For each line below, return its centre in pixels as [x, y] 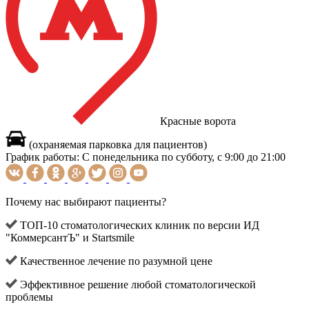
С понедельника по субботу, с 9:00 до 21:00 [182, 157]
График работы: [42, 157]
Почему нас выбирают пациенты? [86, 202]
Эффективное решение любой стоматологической [137, 285]
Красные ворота [197, 121]
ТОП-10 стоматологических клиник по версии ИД [138, 226]
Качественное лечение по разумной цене [115, 261]
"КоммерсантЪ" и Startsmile [70, 238]
